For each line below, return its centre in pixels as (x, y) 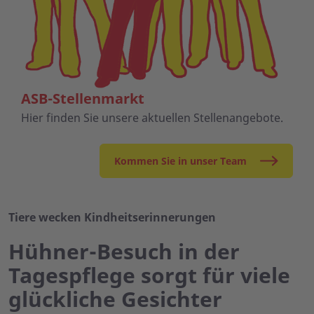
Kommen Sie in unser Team (180, 161)
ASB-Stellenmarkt (83, 99)
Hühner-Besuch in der (124, 252)
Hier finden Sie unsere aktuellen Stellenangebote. (152, 118)
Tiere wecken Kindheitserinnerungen (112, 218)
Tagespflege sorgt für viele (149, 275)
